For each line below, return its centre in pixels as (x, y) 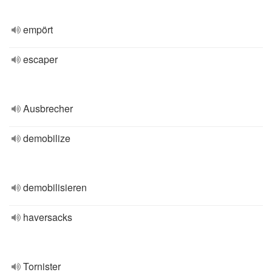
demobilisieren (55, 187)
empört (38, 29)
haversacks (48, 217)
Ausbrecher (48, 108)
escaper (40, 59)
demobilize (47, 138)
